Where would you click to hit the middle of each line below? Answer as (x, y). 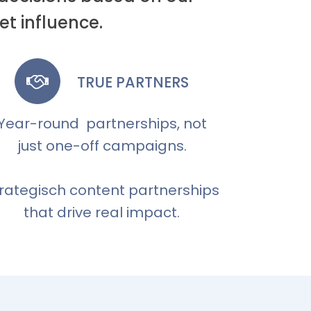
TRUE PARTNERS (133, 82)
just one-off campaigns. (102, 146)
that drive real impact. (102, 212)
